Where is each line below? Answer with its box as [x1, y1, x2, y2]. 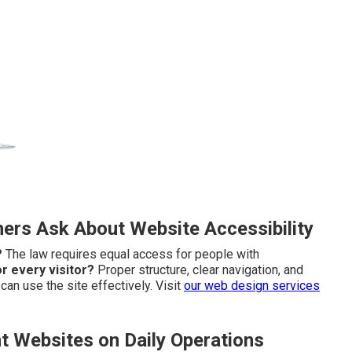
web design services [204, 278, 320, 294]
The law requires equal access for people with [2, 247, 259, 262]
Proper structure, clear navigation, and [94, 262, 303, 278]
